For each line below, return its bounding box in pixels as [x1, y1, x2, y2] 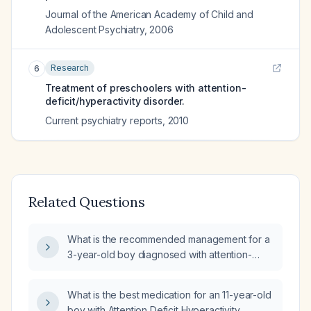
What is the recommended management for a [67, 233, 270, 245]
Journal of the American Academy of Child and [45, 8, 253, 20]
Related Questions [28, 193, 145, 210]
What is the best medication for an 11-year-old [67, 289, 271, 301]
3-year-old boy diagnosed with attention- [67, 249, 252, 260]
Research [51, 62, 89, 73]
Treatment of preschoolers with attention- [45, 82, 246, 94]
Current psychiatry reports [45, 115, 162, 126]
